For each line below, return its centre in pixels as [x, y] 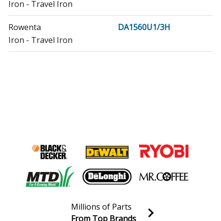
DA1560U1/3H [144, 27]
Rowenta [25, 27]
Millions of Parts [101, 207]
